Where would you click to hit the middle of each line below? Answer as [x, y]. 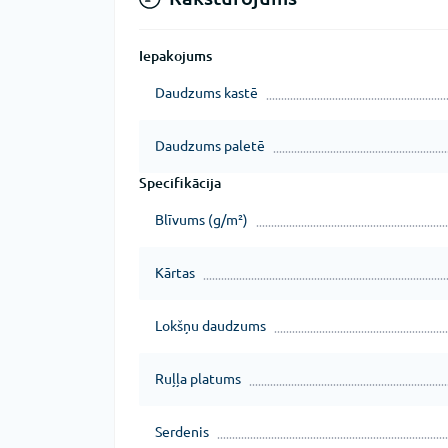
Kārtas [175, 273]
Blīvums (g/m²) [201, 220]
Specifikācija [180, 183]
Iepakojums [175, 56]
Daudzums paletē [210, 146]
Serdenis [182, 432]
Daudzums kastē [206, 93]
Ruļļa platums [198, 379]
